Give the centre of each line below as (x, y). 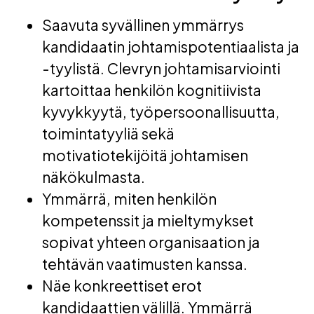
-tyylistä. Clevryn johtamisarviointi (161, 69)
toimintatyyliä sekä (108, 134)
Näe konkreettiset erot (122, 286)
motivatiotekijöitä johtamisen (145, 156)
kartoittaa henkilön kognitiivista (152, 90)
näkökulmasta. (95, 177)
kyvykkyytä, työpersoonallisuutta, (161, 112)
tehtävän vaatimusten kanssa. (146, 264)
